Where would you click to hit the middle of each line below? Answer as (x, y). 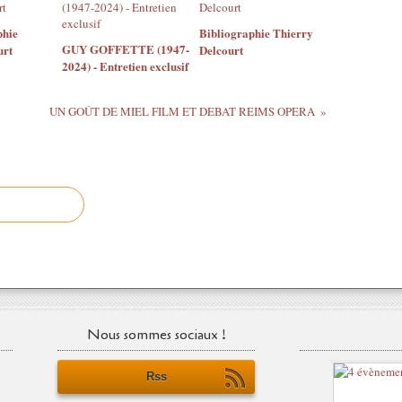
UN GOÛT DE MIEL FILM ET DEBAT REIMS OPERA (182, 111)
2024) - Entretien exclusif (125, 66)
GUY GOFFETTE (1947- (126, 49)
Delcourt (221, 50)
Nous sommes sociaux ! (156, 335)
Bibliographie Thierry (256, 33)
